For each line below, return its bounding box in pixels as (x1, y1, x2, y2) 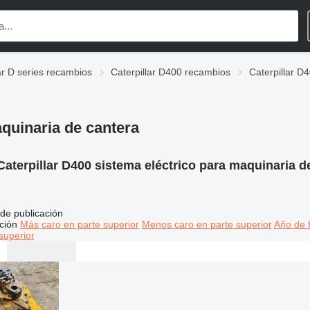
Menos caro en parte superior (141, 218, 272, 230)
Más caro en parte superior (19, 218, 139, 230)
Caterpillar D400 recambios (111, 66, 230, 77)
